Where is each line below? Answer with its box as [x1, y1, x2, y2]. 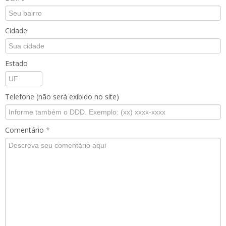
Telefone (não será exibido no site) [5, 92, 119, 101]
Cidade [5, 26, 27, 35]
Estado [5, 59, 28, 68]
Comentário [5, 125, 46, 135]
